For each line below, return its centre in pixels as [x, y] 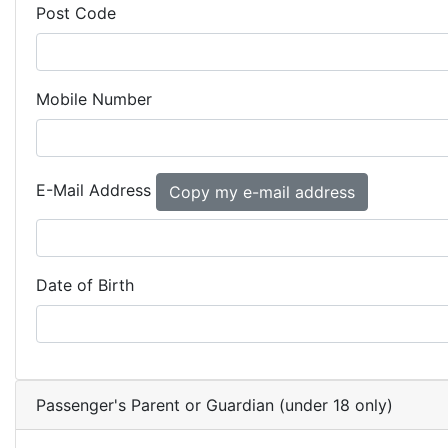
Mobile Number [94, 99]
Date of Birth [85, 285]
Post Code [76, 13]
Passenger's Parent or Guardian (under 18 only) [214, 405]
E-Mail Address [96, 190]
